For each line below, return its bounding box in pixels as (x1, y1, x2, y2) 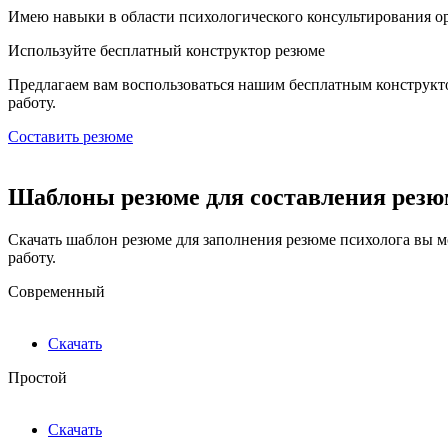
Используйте (8, 42, 100, 60)
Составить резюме (8, 128, 133, 146)
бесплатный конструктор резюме (100, 42, 325, 60)
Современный (8, 283, 105, 301)
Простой (8, 369, 67, 387)
